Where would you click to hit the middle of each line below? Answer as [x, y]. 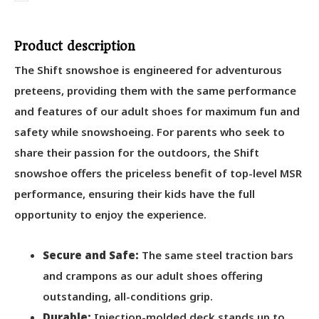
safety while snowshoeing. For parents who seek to [150, 131]
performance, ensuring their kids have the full [135, 193]
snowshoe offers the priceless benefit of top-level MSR [158, 173]
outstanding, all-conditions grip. [128, 296]
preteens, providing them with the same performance [155, 90]
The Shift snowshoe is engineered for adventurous [148, 69]
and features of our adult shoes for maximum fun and [157, 111]
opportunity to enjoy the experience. [110, 214]
